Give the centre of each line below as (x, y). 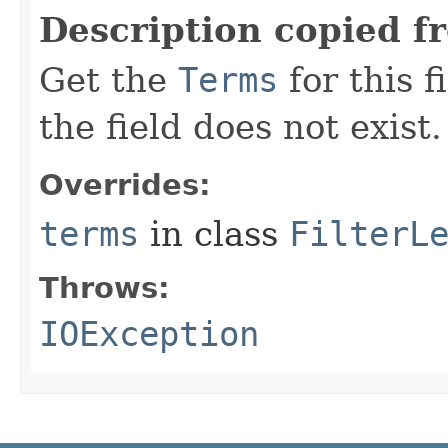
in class (214, 234)
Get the (108, 80)
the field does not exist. (240, 127)
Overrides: (125, 185)
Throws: (104, 288)
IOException (149, 334)
